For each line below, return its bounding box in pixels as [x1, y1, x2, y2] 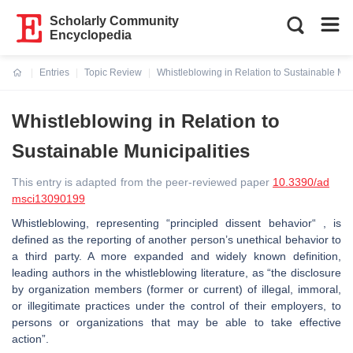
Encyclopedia [50, 28, 132, 42]
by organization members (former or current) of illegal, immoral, [12, 283, 341, 295]
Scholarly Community [50, 14, 180, 28]
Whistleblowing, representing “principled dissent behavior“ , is [12, 217, 341, 229]
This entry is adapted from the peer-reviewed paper [12, 176, 273, 188]
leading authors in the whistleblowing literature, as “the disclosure [12, 266, 341, 279]
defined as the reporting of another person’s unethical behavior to [12, 233, 341, 246]
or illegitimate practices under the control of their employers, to [12, 299, 341, 312]
